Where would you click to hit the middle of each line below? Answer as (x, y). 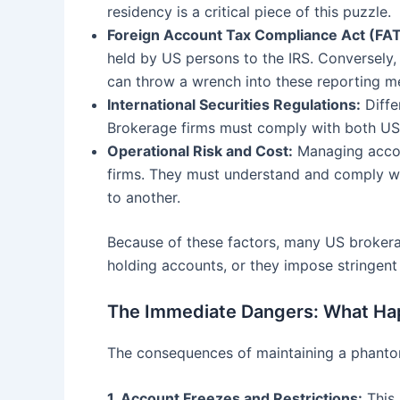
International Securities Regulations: (234, 105)
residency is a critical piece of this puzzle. (249, 12)
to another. (144, 198)
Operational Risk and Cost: (200, 151)
